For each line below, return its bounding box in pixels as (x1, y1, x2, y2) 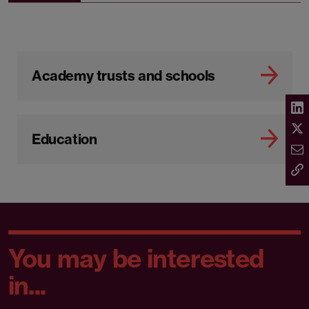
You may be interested (8, 243, 264, 275)
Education (32, 130, 97, 148)
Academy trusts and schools (32, 67, 215, 85)
